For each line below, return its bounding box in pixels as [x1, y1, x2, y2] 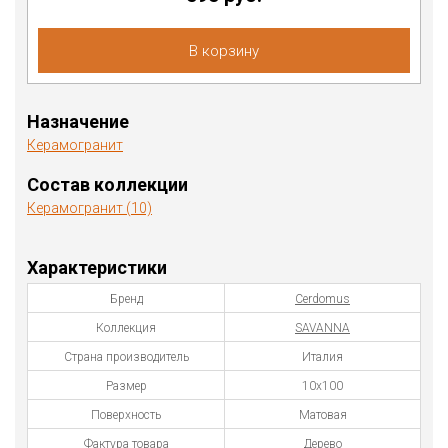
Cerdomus [295, 291, 350, 306]
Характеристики [27, 256, 167, 278]
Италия [302, 349, 343, 364]
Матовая [298, 407, 347, 422]
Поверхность [91, 407, 161, 422]
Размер [105, 378, 147, 393]
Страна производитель [63, 349, 189, 364]
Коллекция [96, 320, 156, 335]
